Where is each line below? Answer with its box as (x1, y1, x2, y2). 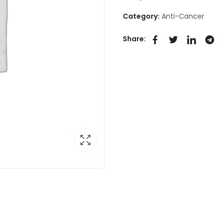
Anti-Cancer (162, 11, 204, 21)
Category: (123, 11, 161, 21)
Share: (123, 34, 146, 44)
